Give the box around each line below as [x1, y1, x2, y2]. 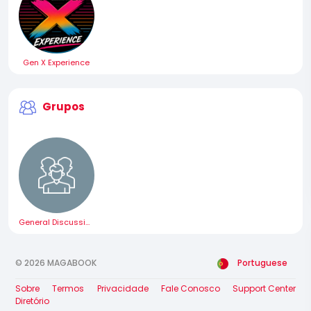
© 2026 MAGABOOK [15, 257, 96, 269]
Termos [52, 283, 85, 295]
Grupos [42, 99, 85, 115]
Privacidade [96, 283, 149, 295]
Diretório [15, 295, 49, 308]
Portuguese [237, 257, 287, 269]
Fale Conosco [160, 283, 220, 295]
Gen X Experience [23, 57, 90, 69]
